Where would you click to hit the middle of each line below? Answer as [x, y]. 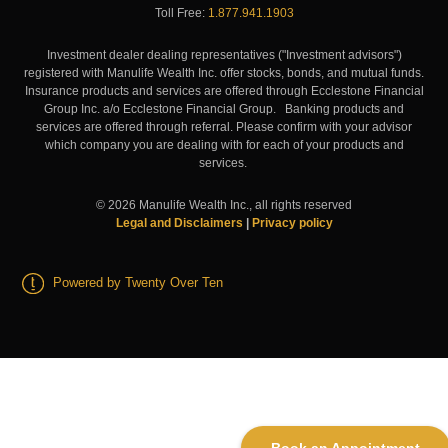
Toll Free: [181, 12]
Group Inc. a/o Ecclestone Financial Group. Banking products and [224, 108]
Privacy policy [292, 222]
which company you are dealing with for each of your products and [224, 144]
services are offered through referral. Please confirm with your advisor [224, 126]
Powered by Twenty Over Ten [138, 282]
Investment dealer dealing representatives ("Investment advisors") [224, 54]
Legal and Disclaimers [179, 222]
